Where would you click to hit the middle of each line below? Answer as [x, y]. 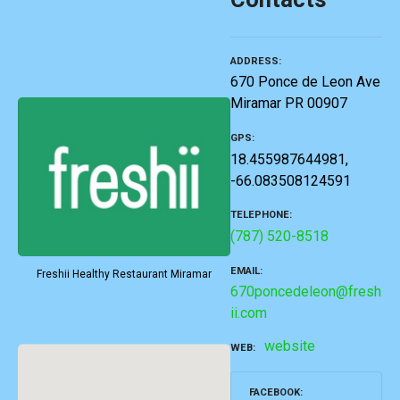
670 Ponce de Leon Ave [305, 82]
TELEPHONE [260, 215]
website [290, 346]
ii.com [249, 312]
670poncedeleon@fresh [306, 291]
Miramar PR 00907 [289, 104]
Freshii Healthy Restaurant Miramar [124, 275]
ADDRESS [254, 62]
